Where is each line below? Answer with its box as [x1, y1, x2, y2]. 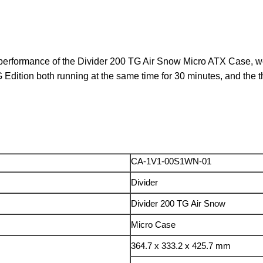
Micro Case [131, 220, 176, 230]
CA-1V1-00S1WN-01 [131, 156, 212, 167]
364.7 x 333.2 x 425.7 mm [131, 241, 231, 251]
